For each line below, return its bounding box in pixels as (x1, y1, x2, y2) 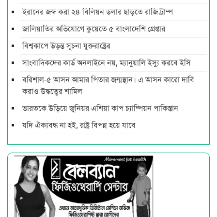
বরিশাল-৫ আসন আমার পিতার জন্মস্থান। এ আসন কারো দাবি (22, 75, 194, 85)
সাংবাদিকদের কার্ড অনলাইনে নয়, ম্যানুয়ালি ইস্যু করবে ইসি (22, 58, 191, 68)
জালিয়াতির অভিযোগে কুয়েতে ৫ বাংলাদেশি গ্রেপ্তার (22, 24, 165, 34)
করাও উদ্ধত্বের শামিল (22, 86, 82, 96)
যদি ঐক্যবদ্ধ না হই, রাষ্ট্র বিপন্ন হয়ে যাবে (22, 120, 136, 130)
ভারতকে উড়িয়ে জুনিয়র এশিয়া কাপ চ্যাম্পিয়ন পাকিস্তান (22, 103, 178, 113)
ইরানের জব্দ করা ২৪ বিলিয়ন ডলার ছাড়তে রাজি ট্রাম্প (22, 7, 173, 17)
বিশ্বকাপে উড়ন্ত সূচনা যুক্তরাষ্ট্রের (22, 41, 110, 51)
